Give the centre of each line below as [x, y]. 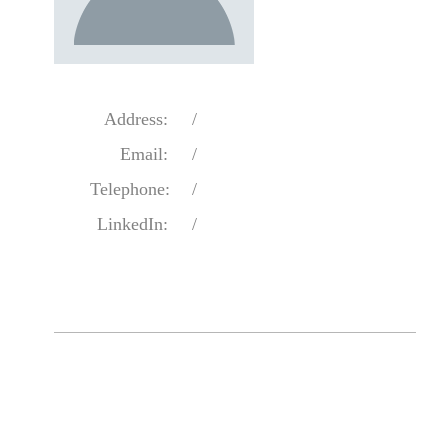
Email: [144, 154]
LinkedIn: [133, 224]
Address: [136, 119]
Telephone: [130, 189]
